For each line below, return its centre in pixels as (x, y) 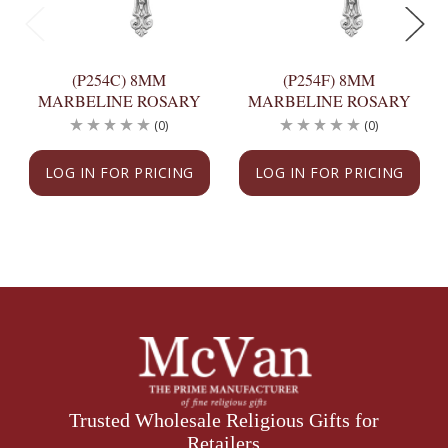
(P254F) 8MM (329, 79)
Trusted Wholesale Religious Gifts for (223, 420)
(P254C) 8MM (119, 79)
